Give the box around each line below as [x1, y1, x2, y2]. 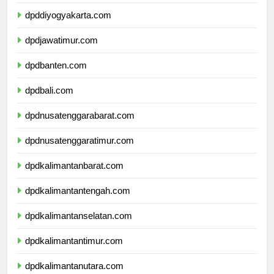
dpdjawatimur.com [25, 46, 98, 57]
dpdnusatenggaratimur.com [25, 146, 134, 157]
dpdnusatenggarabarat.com [25, 121, 135, 132]
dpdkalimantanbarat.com [25, 171, 124, 182]
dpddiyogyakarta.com [25, 21, 111, 32]
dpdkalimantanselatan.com [25, 221, 132, 232]
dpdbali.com [25, 96, 73, 107]
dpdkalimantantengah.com [25, 196, 130, 207]
